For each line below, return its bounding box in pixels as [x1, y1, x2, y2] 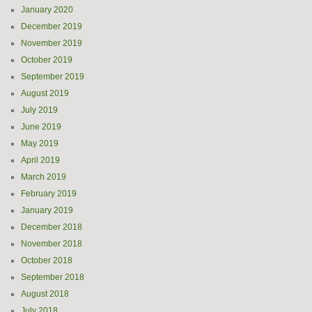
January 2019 [21, 205, 73, 215]
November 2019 [21, 38, 82, 48]
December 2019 [21, 22, 82, 31]
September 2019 [21, 72, 84, 81]
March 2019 [21, 172, 66, 182]
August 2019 [21, 88, 69, 98]
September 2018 [21, 272, 84, 282]
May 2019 [21, 139, 58, 148]
